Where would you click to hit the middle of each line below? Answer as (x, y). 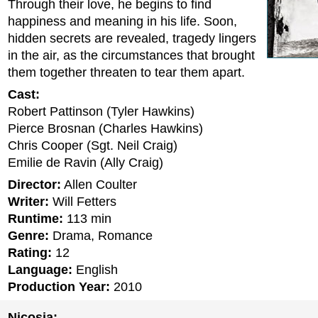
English (95, 270)
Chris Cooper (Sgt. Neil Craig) (93, 146)
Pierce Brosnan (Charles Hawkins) (105, 128)
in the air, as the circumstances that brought (131, 55)
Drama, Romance (101, 236)
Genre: (28, 236)
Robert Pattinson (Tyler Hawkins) (101, 111)
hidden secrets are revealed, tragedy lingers (132, 38)
